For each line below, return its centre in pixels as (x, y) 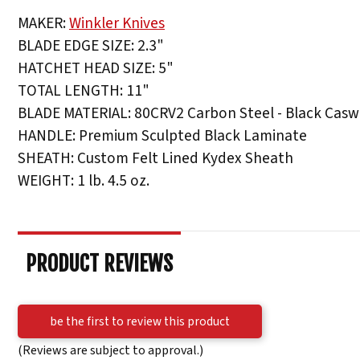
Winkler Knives (117, 23)
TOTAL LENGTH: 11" (84, 90)
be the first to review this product (140, 322)
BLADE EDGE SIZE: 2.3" (91, 45)
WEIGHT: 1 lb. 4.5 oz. (84, 180)
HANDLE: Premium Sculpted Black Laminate (162, 135)
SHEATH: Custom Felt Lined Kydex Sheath (155, 158)
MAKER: (43, 23)
